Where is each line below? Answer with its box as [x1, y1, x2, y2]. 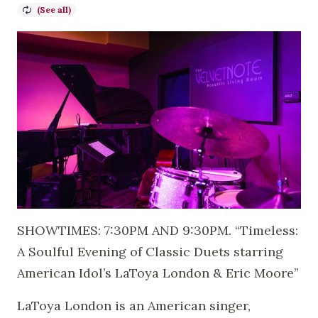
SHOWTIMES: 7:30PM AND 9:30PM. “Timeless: [17, 221, 298, 238]
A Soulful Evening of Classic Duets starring [17, 243, 283, 260]
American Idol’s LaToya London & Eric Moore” [17, 264, 299, 281]
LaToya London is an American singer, [17, 297, 251, 314]
